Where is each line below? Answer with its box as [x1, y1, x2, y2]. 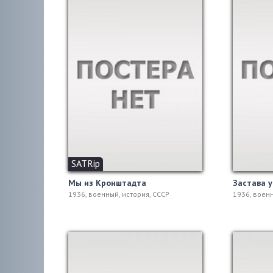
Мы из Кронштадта [68, 177, 146, 188]
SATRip [71, 157, 100, 169]
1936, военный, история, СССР [68, 190, 169, 199]
